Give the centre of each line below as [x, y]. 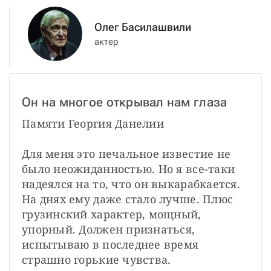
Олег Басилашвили [143, 27]
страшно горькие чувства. [96, 259]
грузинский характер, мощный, [112, 214]
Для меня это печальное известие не [126, 153]
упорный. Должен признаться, [109, 229]
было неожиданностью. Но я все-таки [129, 168]
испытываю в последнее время [110, 244]
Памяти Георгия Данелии [93, 123]
